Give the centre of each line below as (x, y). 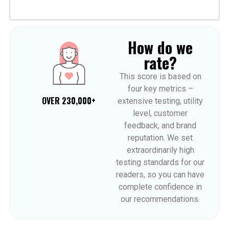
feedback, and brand (160, 125)
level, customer (160, 113)
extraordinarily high (160, 150)
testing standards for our (160, 162)
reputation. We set (160, 138)
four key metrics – (160, 88)
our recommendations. (160, 199)
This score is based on (160, 76)
